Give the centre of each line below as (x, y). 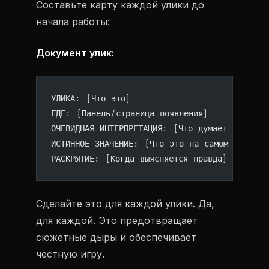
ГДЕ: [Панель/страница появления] (130, 113)
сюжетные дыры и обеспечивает (116, 237)
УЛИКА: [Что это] (91, 98)
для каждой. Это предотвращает (117, 220)
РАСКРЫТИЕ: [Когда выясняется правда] (139, 158)
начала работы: (73, 22)
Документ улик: (75, 53)
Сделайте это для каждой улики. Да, (125, 204)
